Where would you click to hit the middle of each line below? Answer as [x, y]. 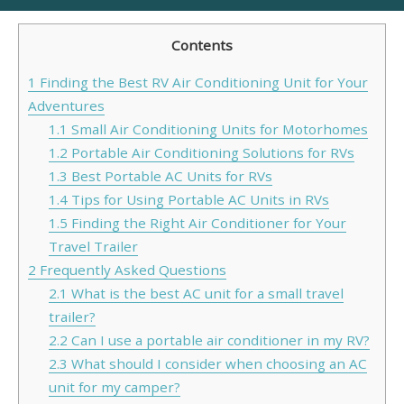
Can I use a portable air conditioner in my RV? [218, 340]
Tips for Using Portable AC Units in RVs [198, 200]
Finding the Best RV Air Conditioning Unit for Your [202, 83]
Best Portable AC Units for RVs [170, 176]
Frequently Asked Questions [131, 270]
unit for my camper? [114, 387]
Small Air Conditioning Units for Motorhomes [217, 129]
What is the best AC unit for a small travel [205, 294]
